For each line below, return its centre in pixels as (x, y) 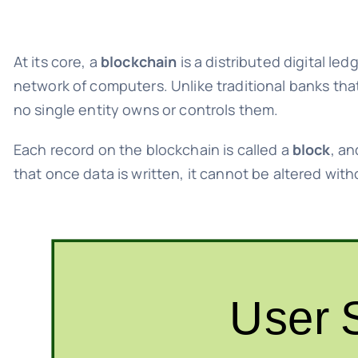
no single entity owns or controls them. (146, 109)
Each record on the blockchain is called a (153, 149)
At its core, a (57, 61)
